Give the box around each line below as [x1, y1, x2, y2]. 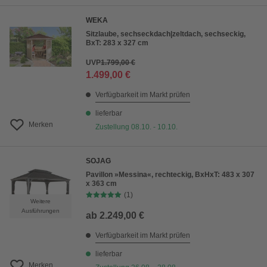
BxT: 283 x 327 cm [86, 39, 148, 47]
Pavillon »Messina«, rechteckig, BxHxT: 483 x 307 [86, 170, 254, 179]
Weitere [30, 198, 51, 204]
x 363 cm [86, 179, 117, 188]
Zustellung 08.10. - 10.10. [95, 123, 178, 131]
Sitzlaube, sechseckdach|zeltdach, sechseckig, [86, 30, 246, 38]
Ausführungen [21, 207, 60, 214]
